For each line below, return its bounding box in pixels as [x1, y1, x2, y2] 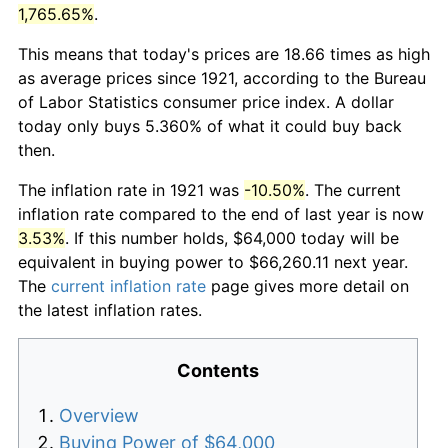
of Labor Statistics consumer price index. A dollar [18, 91, 394, 112]
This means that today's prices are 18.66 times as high [18, 43, 430, 64]
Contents [177, 359, 259, 381]
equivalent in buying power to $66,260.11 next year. [18, 251, 408, 272]
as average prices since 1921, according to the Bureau [18, 67, 426, 88]
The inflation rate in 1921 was [18, 179, 244, 200]
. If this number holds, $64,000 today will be [65, 227, 399, 248]
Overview [59, 404, 139, 426]
